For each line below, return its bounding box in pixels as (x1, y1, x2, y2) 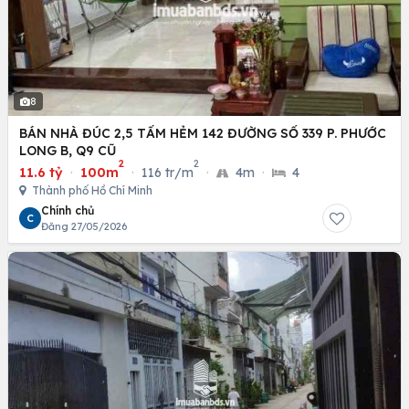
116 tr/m (142, 164, 194, 182)
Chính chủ (41, 204, 94, 218)
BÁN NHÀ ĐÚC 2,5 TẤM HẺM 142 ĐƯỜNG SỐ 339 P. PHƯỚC (19, 125, 386, 142)
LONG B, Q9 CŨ (19, 142, 116, 160)
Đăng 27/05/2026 (41, 220, 127, 234)
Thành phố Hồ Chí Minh (29, 184, 152, 198)
